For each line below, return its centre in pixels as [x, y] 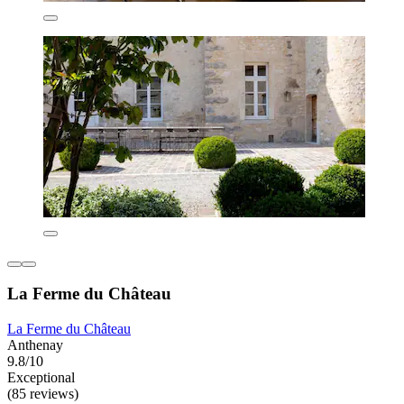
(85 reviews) [43, 394]
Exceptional [41, 378]
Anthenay [35, 345]
